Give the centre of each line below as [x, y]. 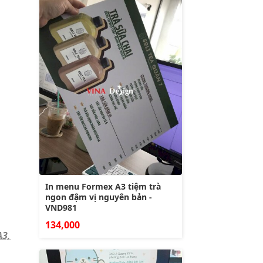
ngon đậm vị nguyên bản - [99, 197]
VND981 [61, 207]
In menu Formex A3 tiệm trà [103, 186]
